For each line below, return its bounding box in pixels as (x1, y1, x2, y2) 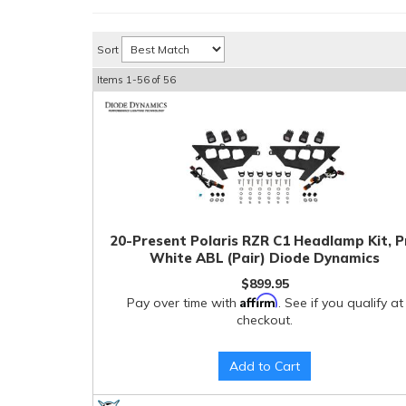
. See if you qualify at (277, 295, 403, 311)
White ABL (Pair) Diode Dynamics (150, 249, 381, 266)
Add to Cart (229, 358, 301, 374)
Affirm (239, 293, 278, 308)
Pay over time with (126, 295, 240, 311)
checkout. (237, 312, 294, 328)
